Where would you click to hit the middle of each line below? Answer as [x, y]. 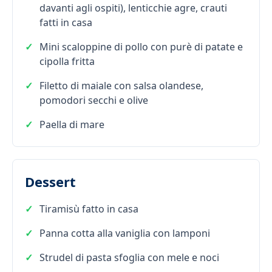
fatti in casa [66, 22]
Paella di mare [72, 124]
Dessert [50, 181]
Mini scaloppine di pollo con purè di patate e [141, 46]
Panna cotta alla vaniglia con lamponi [125, 233]
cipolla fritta [67, 61]
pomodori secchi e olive [94, 100]
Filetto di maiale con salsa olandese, [121, 85]
